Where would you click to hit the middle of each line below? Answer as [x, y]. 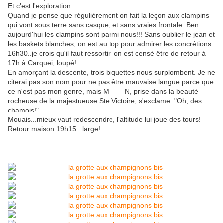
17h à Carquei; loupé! [42, 63]
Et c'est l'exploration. [40, 6]
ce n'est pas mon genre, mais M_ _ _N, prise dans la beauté [103, 91]
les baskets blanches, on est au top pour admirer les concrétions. [111, 44]
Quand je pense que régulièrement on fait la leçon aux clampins [109, 16]
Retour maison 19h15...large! [54, 129]
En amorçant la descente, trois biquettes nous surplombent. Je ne [111, 72]
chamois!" [23, 110]
